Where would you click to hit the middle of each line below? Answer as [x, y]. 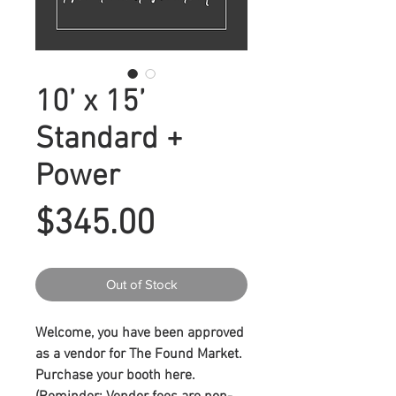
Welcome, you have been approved [140, 333]
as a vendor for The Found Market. [139, 354]
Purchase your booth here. [115, 375]
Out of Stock [141, 284]
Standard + [109, 139]
